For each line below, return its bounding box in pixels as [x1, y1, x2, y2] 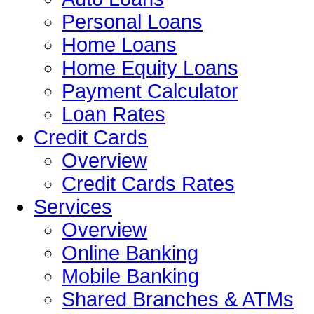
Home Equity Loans [62, 57, 238, 80]
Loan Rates [62, 103, 165, 126]
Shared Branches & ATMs [62, 288, 294, 311]
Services [34, 196, 112, 219]
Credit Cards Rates [62, 172, 235, 196]
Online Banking [62, 242, 198, 265]
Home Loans [62, 34, 177, 57]
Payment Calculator [62, 80, 238, 103]
